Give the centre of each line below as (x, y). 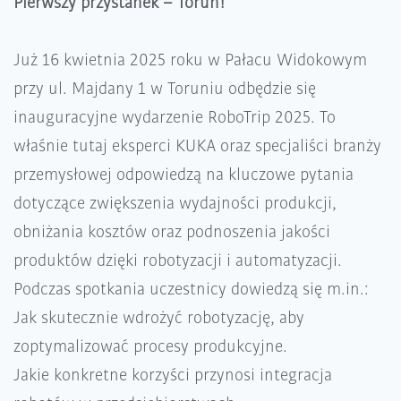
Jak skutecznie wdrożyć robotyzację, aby (159, 317)
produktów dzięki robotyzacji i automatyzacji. (178, 260)
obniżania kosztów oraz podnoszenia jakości (172, 231)
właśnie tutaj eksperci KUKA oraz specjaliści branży (197, 145)
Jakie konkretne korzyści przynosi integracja (173, 375)
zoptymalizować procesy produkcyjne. (150, 346)
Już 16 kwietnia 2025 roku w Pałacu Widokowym (190, 60)
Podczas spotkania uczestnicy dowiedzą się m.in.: (191, 289)
